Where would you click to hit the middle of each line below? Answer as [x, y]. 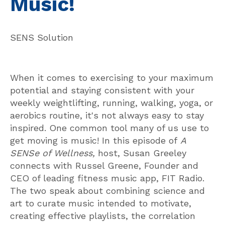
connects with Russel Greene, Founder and [104, 165]
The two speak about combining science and [107, 190]
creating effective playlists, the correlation [103, 215]
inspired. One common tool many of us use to [109, 128]
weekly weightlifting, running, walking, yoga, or [111, 102]
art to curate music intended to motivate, [101, 203]
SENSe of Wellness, [52, 153]
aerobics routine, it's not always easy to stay [107, 115]
